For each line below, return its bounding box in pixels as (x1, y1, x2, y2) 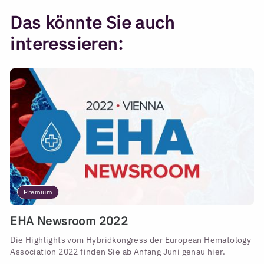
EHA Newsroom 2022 (10, 213, 128, 229)
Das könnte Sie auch (10, 11, 175, 34)
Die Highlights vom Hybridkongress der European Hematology (10, 235, 252, 246)
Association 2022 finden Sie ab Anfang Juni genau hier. (10, 246, 226, 258)
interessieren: (10, 32, 124, 55)
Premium (24, 187, 53, 196)
